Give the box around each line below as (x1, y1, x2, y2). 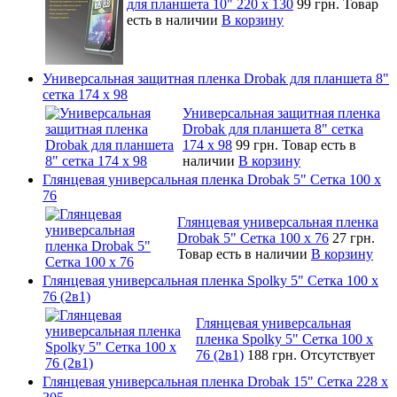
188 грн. (247, 346, 300, 362)
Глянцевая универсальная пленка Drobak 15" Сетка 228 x (43, 373, 388, 389)
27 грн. (332, 230, 375, 245)
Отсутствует (300, 346, 375, 362)
